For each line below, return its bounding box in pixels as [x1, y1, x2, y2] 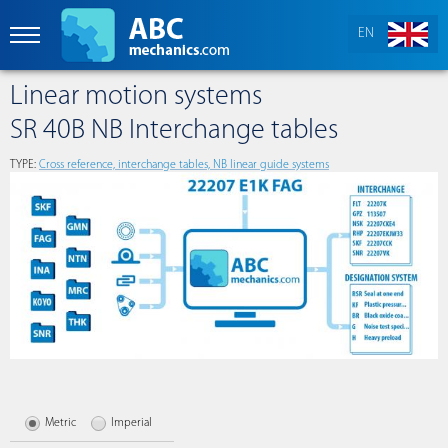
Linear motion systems [10, 83, 262, 111]
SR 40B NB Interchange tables [10, 117, 338, 145]
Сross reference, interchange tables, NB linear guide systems [39, 159, 329, 171]
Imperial [111, 417, 152, 429]
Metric [45, 417, 76, 429]
